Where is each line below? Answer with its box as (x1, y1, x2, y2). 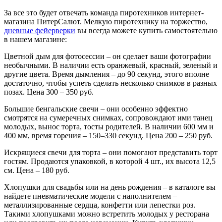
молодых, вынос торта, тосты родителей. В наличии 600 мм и (4, 122, 214, 131)
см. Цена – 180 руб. (4, 166, 69, 174)
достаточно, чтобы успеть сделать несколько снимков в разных (4, 78, 217, 87)
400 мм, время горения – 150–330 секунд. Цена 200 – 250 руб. (4, 131, 213, 140)
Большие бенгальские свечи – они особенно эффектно (4, 104, 188, 113)
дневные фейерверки (4, 26, 75, 35)
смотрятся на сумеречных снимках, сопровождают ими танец (4, 113, 213, 122)
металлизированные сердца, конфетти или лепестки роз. (4, 200, 195, 209)
